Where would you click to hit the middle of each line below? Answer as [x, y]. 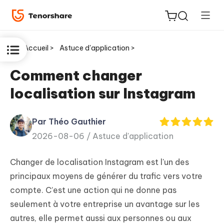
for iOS [40, 116]
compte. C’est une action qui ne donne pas [93, 190]
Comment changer [76, 75]
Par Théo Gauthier [69, 121]
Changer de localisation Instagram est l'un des [99, 162]
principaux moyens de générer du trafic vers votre [106, 176]
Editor [38, 169]
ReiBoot [42, 103]
